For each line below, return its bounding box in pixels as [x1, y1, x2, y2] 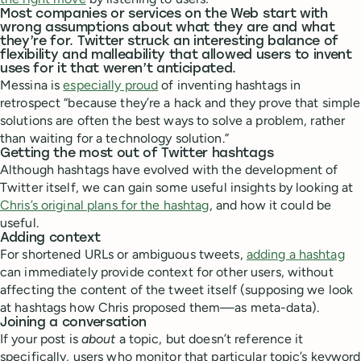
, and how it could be [209, 197, 332, 213]
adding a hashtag [246, 246, 345, 262]
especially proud [63, 77, 159, 93]
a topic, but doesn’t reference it [115, 330, 304, 346]
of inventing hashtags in [158, 77, 301, 93]
